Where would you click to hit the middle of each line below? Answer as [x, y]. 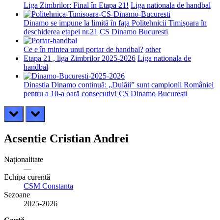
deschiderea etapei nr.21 [61, 32]
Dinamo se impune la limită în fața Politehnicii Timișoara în [115, 23]
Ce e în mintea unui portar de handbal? [83, 49]
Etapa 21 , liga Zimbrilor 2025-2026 [80, 58]
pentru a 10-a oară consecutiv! [70, 94]
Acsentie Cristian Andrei [66, 138]
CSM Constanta [48, 186]
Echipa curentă [27, 177]
